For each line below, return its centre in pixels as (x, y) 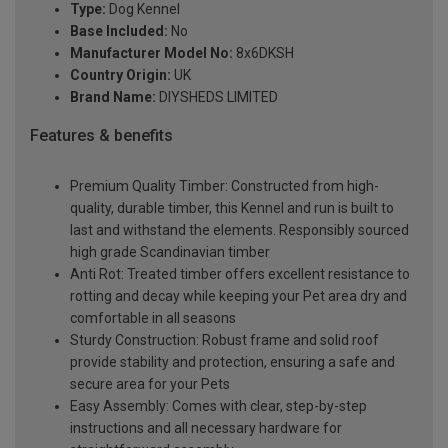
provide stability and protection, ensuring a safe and (232, 361)
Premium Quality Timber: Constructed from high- (224, 185)
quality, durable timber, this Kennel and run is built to (232, 207)
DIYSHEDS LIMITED (217, 97)
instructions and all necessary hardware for (206, 427)
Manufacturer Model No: (151, 53)
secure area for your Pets (150, 383)
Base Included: (119, 31)
